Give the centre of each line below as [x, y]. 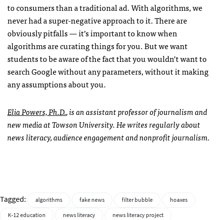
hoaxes [179, 200]
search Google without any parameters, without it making [108, 71]
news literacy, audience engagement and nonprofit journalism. [109, 137]
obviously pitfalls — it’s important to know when [92, 33]
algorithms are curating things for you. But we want [97, 46]
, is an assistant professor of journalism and [137, 112]
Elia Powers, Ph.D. [37, 112]
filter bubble [137, 200]
